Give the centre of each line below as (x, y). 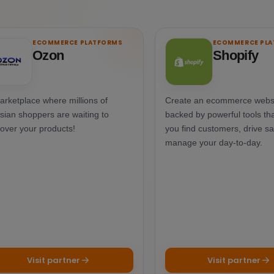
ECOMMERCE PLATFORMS (78, 42)
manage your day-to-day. (213, 142)
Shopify (235, 55)
